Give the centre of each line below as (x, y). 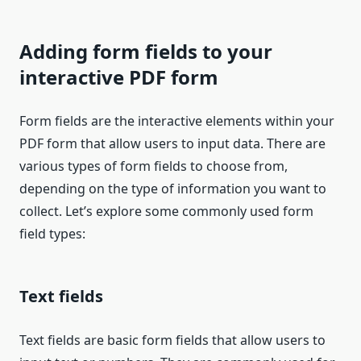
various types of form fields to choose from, (154, 166)
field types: (52, 234)
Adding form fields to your (146, 52)
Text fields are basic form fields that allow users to (172, 340)
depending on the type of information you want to (173, 189)
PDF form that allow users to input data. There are (172, 144)
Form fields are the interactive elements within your (177, 121)
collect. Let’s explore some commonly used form (166, 212)
